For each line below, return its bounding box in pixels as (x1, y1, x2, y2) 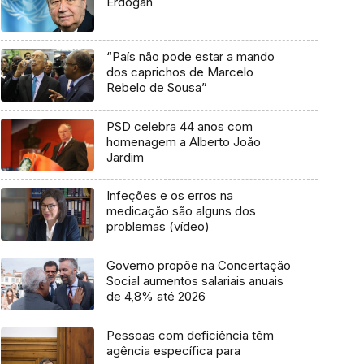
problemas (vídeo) (106, 219, 210, 235)
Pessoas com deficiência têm (106, 327, 274, 343)
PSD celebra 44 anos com (106, 118, 253, 134)
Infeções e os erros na (106, 188, 233, 204)
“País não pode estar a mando (106, 48, 275, 64)
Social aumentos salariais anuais (106, 273, 284, 289)
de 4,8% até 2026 (106, 288, 206, 305)
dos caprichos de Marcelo (106, 63, 253, 80)
